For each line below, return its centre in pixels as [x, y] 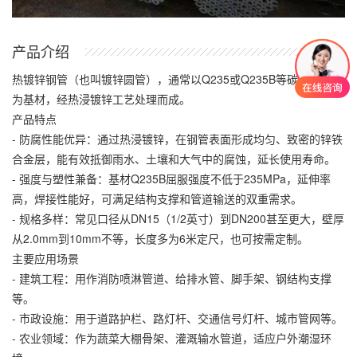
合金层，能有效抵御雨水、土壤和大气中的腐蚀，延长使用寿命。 [174, 159]
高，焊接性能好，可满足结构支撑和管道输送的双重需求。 [157, 198]
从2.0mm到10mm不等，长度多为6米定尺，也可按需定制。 [160, 238]
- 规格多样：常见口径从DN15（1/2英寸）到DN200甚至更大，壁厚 [178, 218]
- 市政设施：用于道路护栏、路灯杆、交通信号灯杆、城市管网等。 [177, 318]
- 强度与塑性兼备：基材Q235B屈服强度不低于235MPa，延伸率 [171, 178]
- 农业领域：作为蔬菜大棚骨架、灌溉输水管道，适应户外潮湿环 [172, 338]
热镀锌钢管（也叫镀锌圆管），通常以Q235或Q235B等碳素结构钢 [177, 79]
